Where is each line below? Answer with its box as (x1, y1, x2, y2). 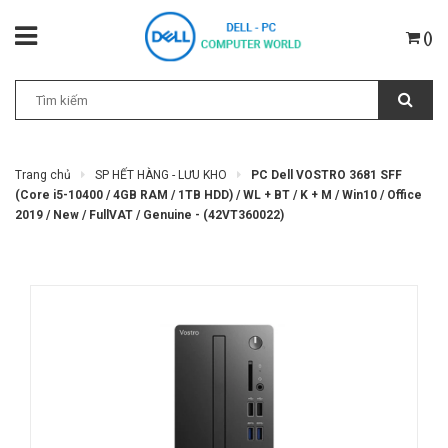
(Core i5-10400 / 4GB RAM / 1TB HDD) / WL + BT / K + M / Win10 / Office (15, 188, 422, 202)
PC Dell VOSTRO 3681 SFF (251, 168, 402, 182)
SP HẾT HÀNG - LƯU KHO (95, 168, 227, 182)
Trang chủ (15, 168, 71, 182)
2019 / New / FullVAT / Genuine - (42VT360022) (15, 208, 284, 222)
